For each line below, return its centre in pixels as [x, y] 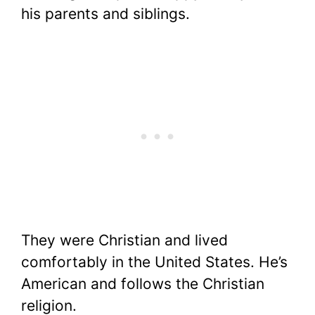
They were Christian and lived [124, 240]
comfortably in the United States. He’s [154, 262]
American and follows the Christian [143, 284]
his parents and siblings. [105, 13]
